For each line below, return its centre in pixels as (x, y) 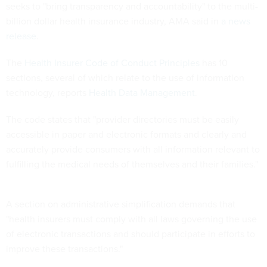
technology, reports (47, 92)
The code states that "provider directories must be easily (122, 119)
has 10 (214, 63)
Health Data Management (142, 92)
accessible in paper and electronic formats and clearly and (126, 134)
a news (236, 21)
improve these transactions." (64, 249)
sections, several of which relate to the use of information (125, 77)
